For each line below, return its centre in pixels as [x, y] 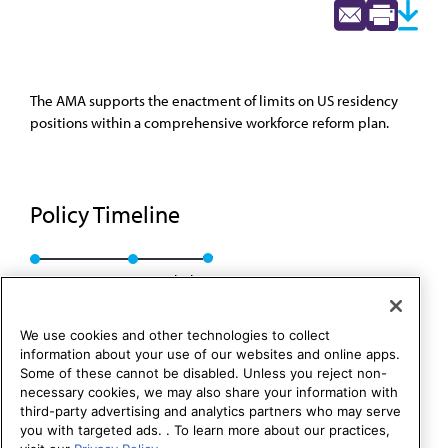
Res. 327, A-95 [74, 280]
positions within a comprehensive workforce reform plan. [209, 122]
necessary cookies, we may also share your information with [209, 392]
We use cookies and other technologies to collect [175, 335]
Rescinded [160, 280]
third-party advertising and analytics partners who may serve [210, 411]
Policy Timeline [107, 214]
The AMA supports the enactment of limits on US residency [214, 100]
